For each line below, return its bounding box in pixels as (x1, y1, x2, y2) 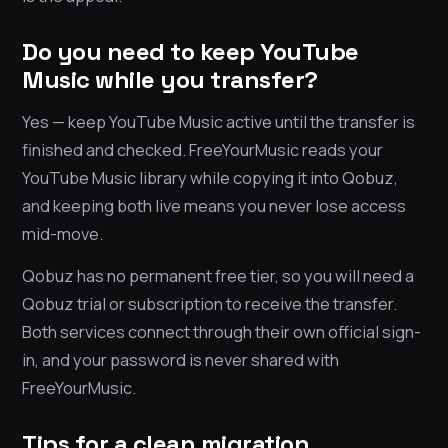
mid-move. (22, 222, 103, 246)
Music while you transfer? (22, 64, 318, 96)
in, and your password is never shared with (22, 348, 339, 372)
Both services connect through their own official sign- (22, 320, 421, 344)
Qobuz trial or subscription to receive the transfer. (22, 292, 397, 316)
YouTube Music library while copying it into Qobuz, (22, 166, 398, 190)
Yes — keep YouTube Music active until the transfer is (22, 110, 415, 134)
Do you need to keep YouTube (22, 36, 359, 68)
